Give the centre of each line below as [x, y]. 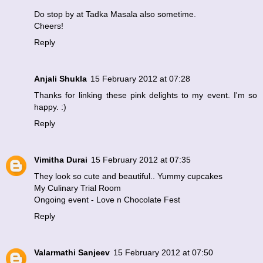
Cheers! [49, 26]
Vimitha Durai [61, 160]
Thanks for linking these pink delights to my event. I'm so [146, 95]
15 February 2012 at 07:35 [141, 160]
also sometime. [167, 14]
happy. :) [50, 107]
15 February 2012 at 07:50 [163, 253]
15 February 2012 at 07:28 [140, 79]
